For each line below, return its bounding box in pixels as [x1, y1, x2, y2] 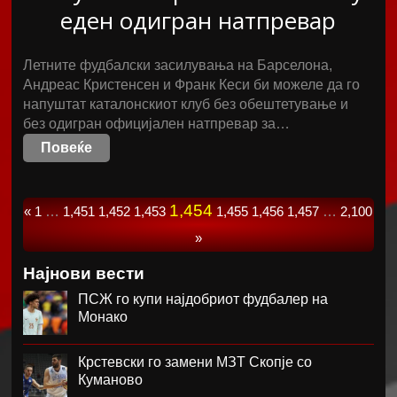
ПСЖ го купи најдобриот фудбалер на [78, 292, 329, 307]
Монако [78, 309, 128, 324]
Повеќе [41, 140, 93, 155]
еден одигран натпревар [60, 4, 337, 36]
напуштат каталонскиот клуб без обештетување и [23, 97, 349, 112]
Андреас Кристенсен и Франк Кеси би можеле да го [23, 77, 361, 92]
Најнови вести [23, 264, 145, 283]
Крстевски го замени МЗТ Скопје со [78, 354, 313, 370]
